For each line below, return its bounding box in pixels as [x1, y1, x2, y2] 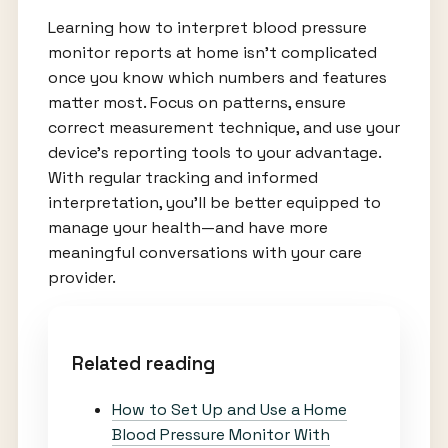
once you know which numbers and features [47, 67, 387, 89]
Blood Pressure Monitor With [111, 423, 330, 445]
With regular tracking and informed [47, 167, 318, 189]
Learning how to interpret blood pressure [47, 17, 367, 39]
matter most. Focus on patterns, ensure [47, 92, 346, 114]
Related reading [71, 351, 215, 375]
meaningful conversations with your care [47, 242, 362, 264]
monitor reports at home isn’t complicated [47, 42, 377, 64]
